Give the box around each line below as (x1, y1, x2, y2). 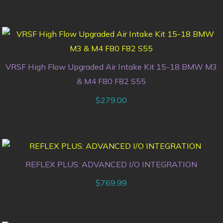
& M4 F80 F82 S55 (76, 76, 146, 87)
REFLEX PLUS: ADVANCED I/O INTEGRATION (25, 159, 197, 169)
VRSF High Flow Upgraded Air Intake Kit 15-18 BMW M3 (5, 62, 217, 72)
